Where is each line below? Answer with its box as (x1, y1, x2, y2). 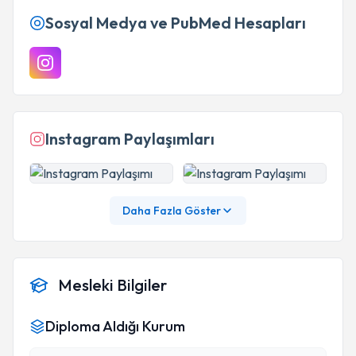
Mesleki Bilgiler (58, 275, 167, 295)
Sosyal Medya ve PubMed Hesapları (45, 13, 306, 33)
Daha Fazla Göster (122, 203, 221, 218)
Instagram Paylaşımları (45, 129, 215, 149)
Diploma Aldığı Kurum (45, 317, 185, 335)
